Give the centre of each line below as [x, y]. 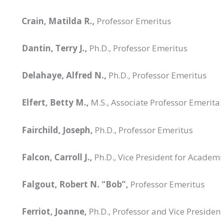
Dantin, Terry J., [55, 48]
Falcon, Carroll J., [57, 157]
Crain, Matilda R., [58, 21]
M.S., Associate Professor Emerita [154, 103]
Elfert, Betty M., [55, 103]
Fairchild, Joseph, [57, 130]
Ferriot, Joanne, [54, 212]
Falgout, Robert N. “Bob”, [75, 184]
